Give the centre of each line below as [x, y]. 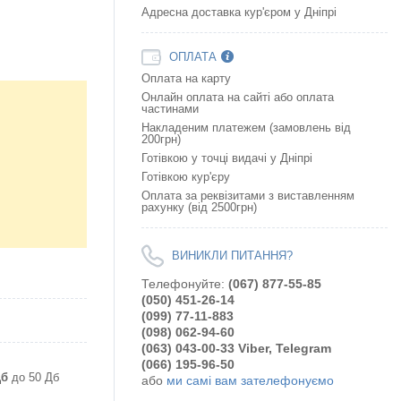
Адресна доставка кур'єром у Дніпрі [239, 12]
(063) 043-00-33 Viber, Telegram [236, 348]
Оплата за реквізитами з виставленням [248, 196]
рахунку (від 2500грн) [199, 207]
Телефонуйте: [185, 283]
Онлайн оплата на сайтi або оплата [238, 97]
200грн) [161, 139]
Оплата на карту [186, 78]
